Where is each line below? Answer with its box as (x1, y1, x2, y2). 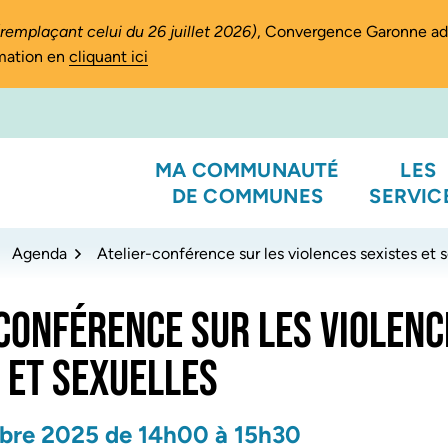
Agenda (12, 243, 67, 263)
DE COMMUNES (171, 184, 323, 208)
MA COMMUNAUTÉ (155, 158, 340, 182)
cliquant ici (69, 47, 148, 66)
